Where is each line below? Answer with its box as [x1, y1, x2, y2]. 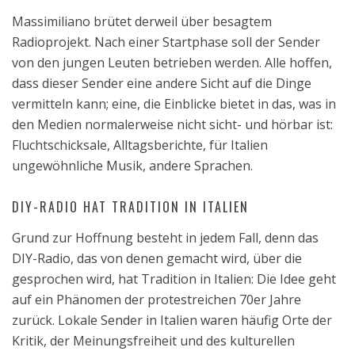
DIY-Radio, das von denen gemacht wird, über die [12, 250, 302, 267]
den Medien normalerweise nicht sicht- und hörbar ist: [12, 116, 333, 133]
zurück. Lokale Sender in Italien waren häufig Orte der [12, 311, 332, 329]
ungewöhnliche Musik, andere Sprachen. [12, 157, 253, 174]
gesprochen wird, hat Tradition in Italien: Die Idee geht [12, 270, 336, 288]
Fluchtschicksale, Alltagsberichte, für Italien [12, 136, 268, 154]
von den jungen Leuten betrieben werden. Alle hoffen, [12, 54, 332, 71]
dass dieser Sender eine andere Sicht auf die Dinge [12, 74, 311, 92]
